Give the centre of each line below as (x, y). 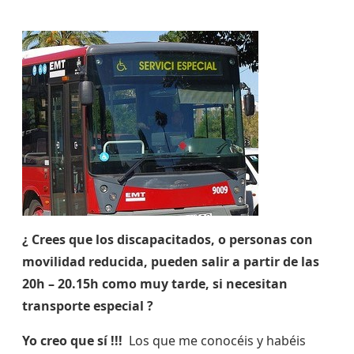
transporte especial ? (88, 306)
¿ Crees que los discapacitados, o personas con (168, 240)
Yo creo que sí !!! (72, 341)
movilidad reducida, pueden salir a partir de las (171, 262)
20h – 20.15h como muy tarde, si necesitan (155, 284)
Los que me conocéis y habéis (214, 341)
